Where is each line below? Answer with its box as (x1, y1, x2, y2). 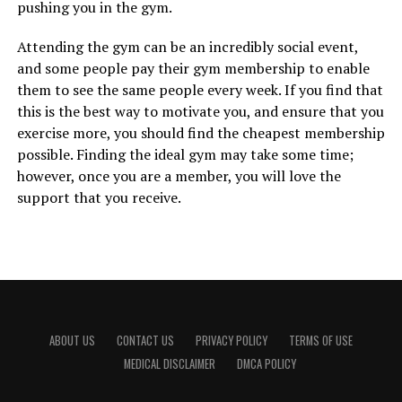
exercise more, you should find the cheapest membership (16, 123, 385, 143)
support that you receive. (16, 188, 181, 207)
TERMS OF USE (288, 332, 353, 349)
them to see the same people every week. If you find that (16, 80, 383, 100)
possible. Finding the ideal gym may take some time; (16, 144, 354, 164)
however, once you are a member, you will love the (16, 166, 341, 186)
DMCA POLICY (236, 355, 296, 372)
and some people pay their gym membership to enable (16, 58, 370, 78)
